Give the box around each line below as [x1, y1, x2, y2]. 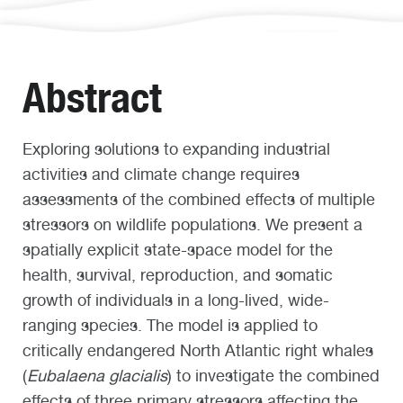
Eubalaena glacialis [27, 365, 167, 385]
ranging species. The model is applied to [22, 315, 318, 335]
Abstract [22, 72, 162, 122]
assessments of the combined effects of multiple [22, 189, 375, 209]
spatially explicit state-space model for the [22, 239, 333, 259]
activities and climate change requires [22, 164, 300, 184]
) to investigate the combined [167, 365, 380, 385]
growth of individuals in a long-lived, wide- [22, 290, 329, 309]
